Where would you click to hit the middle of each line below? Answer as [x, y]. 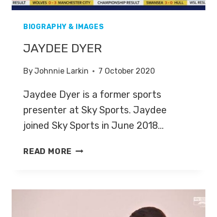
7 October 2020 [127, 71]
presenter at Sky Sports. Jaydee [95, 110]
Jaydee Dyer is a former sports [92, 95]
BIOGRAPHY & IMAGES [64, 27]
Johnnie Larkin [62, 71]
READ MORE [48, 152]
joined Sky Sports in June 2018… [93, 126]
